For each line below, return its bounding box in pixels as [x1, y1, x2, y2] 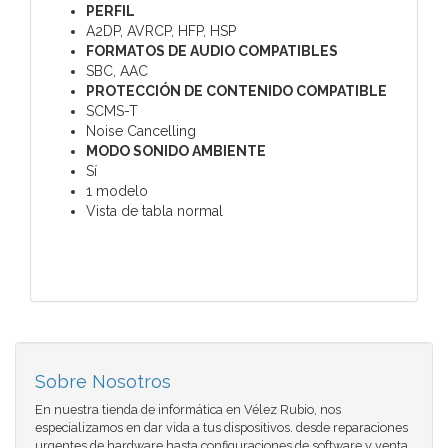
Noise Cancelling [86, 122, 196, 139]
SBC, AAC [86, 62, 148, 79]
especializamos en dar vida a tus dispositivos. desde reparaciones [35, 419, 408, 435]
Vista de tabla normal [86, 202, 223, 219]
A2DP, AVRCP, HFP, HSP [86, 22, 236, 39]
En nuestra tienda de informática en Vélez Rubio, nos [35, 401, 341, 417]
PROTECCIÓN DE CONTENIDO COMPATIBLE [86, 82, 387, 99]
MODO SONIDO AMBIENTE [86, 142, 266, 159]
